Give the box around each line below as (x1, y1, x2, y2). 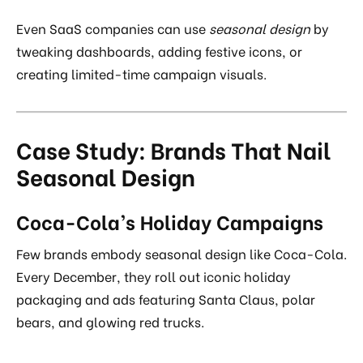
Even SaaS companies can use (16, 19, 209, 38)
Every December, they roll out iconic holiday (16, 267, 291, 286)
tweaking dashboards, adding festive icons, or (16, 41, 302, 61)
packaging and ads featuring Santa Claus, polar (16, 289, 315, 309)
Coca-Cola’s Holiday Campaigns (16, 207, 323, 236)
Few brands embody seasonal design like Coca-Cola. (16, 244, 347, 263)
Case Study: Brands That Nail (16, 133, 331, 166)
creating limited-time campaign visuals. (16, 64, 267, 83)
